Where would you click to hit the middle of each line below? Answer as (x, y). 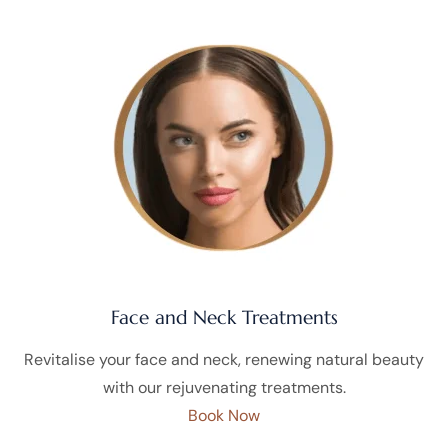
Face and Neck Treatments (224, 317)
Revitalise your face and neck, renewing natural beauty (224, 359)
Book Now (224, 415)
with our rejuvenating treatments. (224, 387)
